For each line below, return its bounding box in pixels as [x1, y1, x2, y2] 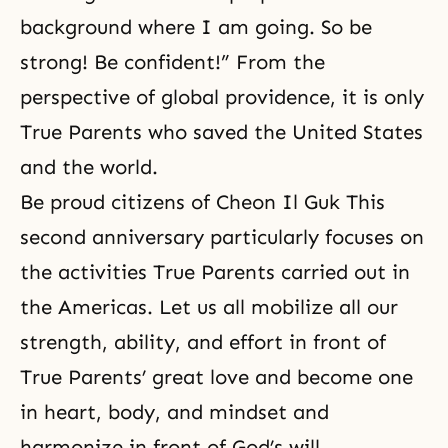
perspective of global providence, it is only [20, 85, 424, 110]
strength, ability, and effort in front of [20, 330, 386, 355]
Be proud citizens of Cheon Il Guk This [20, 190, 385, 215]
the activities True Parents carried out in [20, 260, 410, 285]
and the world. [20, 155, 158, 180]
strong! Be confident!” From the [20, 50, 325, 75]
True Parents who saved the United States [20, 120, 423, 145]
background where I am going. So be [20, 15, 372, 40]
